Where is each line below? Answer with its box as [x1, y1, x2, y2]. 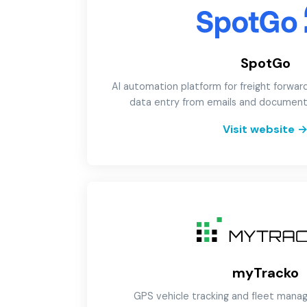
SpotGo [240, 54, 291, 72]
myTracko [232, 264, 299, 282]
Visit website [223, 122, 295, 136]
